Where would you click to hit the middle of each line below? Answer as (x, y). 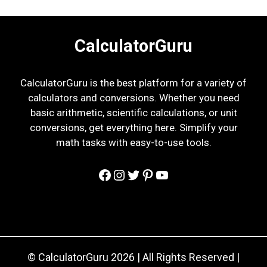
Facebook (128, 174)
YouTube (182, 174)
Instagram (145, 174)
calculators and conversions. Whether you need (133, 97)
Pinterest (169, 174)
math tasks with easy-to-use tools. (133, 142)
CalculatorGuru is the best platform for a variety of (133, 83)
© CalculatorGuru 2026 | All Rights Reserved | (133, 257)
